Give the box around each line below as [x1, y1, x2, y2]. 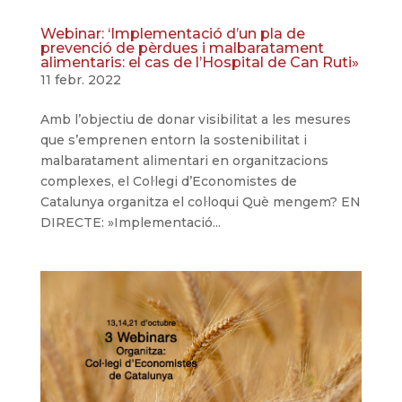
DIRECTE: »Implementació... [39, 214, 221, 231]
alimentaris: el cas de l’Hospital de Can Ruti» [39, 53, 359, 71]
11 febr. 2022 [39, 71, 121, 88]
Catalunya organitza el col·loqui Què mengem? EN [39, 193, 361, 210]
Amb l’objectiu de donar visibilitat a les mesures [39, 110, 351, 127]
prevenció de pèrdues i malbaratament [39, 39, 324, 57]
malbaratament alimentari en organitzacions [39, 152, 328, 169]
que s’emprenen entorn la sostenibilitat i [39, 131, 307, 148]
